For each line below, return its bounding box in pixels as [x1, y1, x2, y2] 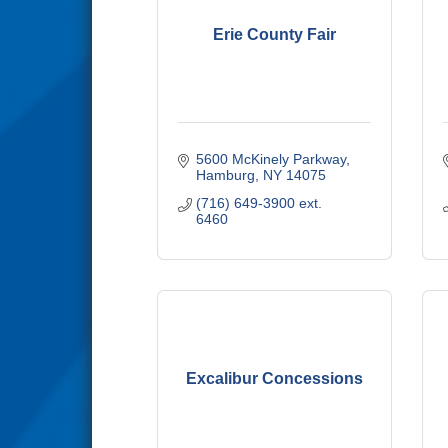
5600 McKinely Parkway [195, 151, 346, 167]
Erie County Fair [213, 25, 336, 43]
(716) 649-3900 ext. [195, 195, 322, 211]
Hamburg [195, 167, 255, 183]
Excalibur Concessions [186, 369, 363, 387]
